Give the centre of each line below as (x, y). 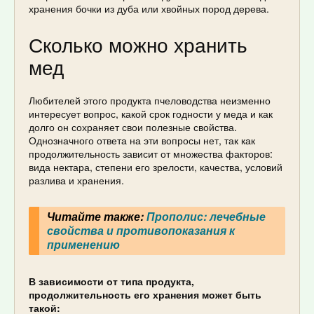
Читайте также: (96, 217)
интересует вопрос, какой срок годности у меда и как (151, 113)
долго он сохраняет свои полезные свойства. (133, 127)
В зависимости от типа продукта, (111, 281)
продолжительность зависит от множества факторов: (151, 153)
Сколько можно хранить (138, 44)
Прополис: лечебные (206, 217)
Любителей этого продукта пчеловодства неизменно (150, 100)
